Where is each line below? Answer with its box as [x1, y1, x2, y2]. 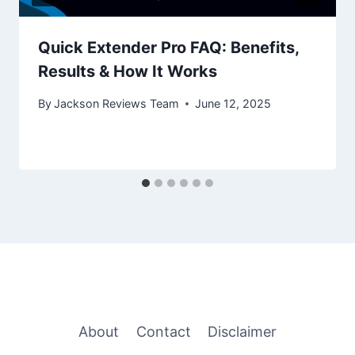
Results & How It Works [38, 62, 217, 82]
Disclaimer [208, 323, 277, 340]
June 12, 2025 [195, 97, 272, 111]
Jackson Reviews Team [54, 97, 180, 111]
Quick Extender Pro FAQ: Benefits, [38, 38, 299, 58]
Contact [136, 323, 191, 340]
